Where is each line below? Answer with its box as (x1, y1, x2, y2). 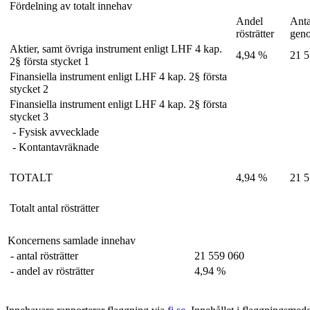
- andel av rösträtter (8, 264, 94, 277)
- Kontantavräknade (10, 140, 99, 153)
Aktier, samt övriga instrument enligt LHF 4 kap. (10, 42, 222, 55)
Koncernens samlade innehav (8, 234, 136, 246)
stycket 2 (10, 82, 48, 95)
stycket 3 (10, 110, 48, 122)
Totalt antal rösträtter (10, 201, 99, 214)
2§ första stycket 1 (10, 55, 89, 67)
